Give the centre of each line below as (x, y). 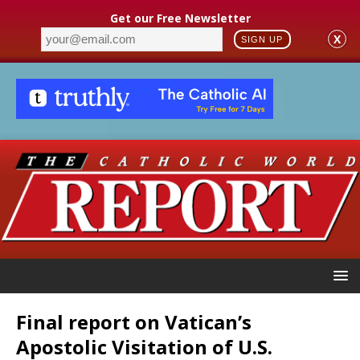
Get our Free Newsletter (180, 18)
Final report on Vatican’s (134, 321)
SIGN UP (262, 39)
